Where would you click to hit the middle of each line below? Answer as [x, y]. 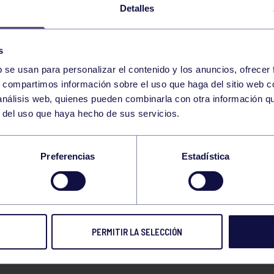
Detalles [137, 9]
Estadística [206, 157]
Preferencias [68, 157]
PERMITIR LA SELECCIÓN [137, 232]
